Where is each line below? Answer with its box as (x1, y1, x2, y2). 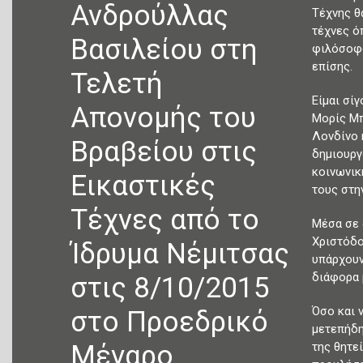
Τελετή (70, 67, 163, 100)
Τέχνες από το (70, 203, 259, 237)
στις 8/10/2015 (70, 271, 270, 305)
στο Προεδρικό (70, 305, 268, 339)
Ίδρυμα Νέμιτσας (70, 237, 289, 271)
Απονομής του (70, 101, 256, 135)
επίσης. (311, 59, 352, 74)
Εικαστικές (70, 169, 216, 203)
